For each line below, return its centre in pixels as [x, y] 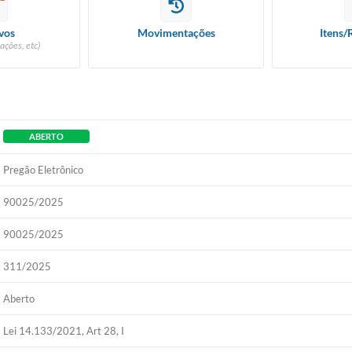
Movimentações [176, 33]
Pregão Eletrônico [44, 170]
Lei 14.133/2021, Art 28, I [64, 331]
